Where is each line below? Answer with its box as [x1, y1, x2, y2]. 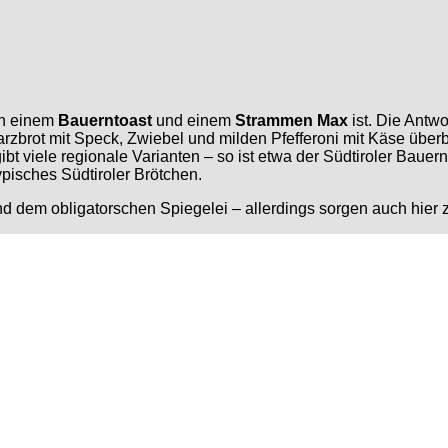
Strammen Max [235, 111, 348, 129]
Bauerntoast [58, 111, 152, 129]
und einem [152, 111, 235, 129]
